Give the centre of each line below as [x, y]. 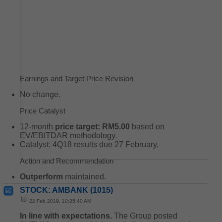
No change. [40, 94]
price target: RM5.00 [92, 127]
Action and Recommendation [67, 161]
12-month [37, 127]
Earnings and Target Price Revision [77, 79]
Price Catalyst [43, 111]
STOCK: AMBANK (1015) [66, 190]
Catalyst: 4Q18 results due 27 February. [89, 144]
